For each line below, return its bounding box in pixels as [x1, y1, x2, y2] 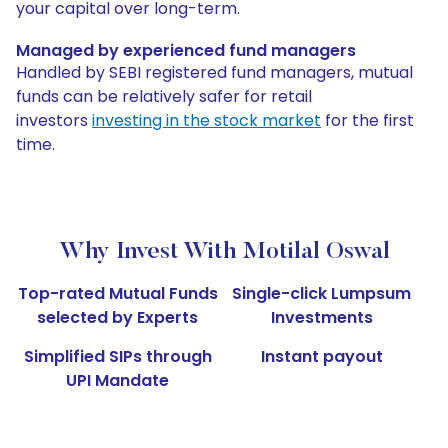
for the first [321, 109, 414, 133]
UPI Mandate [66, 369, 170, 393]
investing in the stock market [92, 109, 321, 133]
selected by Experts [37, 306, 199, 330]
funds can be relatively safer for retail [16, 85, 312, 109]
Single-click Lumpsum [232, 282, 412, 306]
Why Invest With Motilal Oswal [58, 240, 390, 265]
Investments [270, 306, 373, 330]
